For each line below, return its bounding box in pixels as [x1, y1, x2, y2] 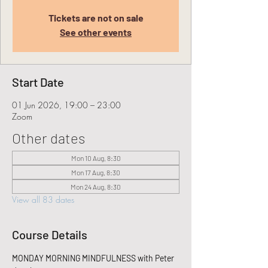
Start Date [12, 75, 64, 89]
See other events [60, 26, 132, 38]
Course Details [12, 227, 87, 242]
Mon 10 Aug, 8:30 [71, 154, 121, 162]
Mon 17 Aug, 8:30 [71, 168, 120, 176]
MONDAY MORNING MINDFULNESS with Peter [12, 253, 176, 263]
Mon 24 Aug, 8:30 [71, 182, 121, 191]
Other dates [12, 129, 85, 147]
